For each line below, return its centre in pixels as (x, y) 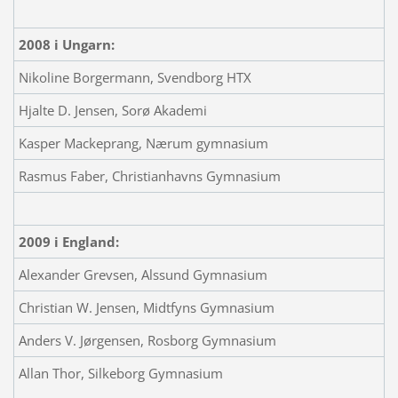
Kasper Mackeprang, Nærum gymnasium (143, 143)
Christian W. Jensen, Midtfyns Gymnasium (146, 307)
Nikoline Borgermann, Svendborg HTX (135, 77)
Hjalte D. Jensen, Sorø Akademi (112, 110)
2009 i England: (68, 241)
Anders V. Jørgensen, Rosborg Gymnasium (147, 340)
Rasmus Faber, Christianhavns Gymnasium (149, 175)
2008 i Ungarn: (66, 44)
